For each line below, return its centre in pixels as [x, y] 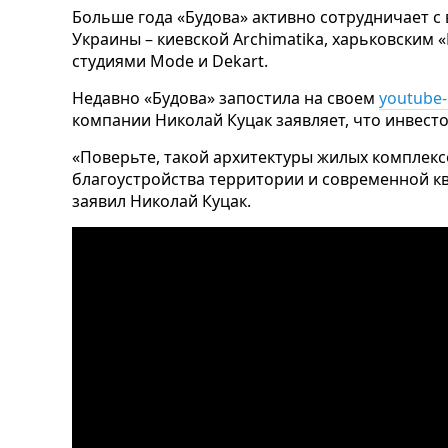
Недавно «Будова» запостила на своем [225, 97]
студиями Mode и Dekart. [170, 60]
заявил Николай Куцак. [161, 200]
